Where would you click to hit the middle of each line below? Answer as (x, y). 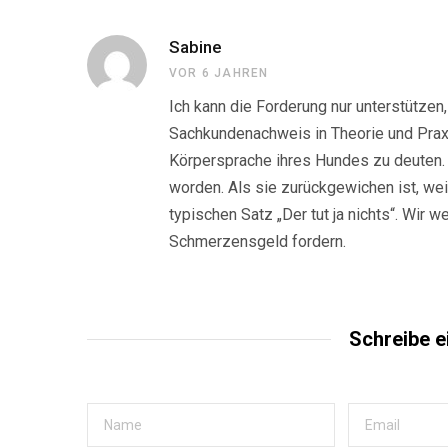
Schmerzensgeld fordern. (257, 241)
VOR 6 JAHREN (219, 72)
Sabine (195, 46)
